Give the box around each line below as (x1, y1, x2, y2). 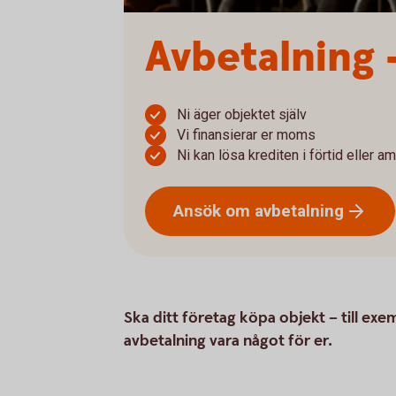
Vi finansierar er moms (177, 126, 316, 143)
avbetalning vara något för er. (124, 331, 332, 351)
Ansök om (173, 200, 255, 221)
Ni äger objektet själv (177, 106, 307, 123)
